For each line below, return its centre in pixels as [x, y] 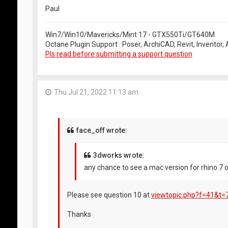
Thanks [79, 215]
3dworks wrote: [119, 155]
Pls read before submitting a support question [119, 54]
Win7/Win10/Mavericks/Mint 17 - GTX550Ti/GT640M [130, 34]
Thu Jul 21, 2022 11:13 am [96, 92]
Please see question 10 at [109, 195]
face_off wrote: [102, 131]
